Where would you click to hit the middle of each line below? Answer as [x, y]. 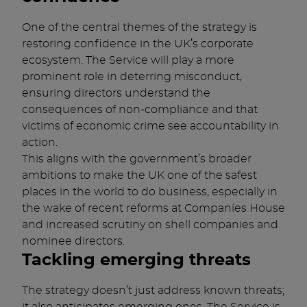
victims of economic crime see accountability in [150, 126]
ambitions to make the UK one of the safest [139, 175]
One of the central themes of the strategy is [139, 27]
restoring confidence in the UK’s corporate [138, 44]
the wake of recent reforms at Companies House [153, 208]
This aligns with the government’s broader [137, 159]
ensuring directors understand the [116, 93]
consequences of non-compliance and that [140, 110]
